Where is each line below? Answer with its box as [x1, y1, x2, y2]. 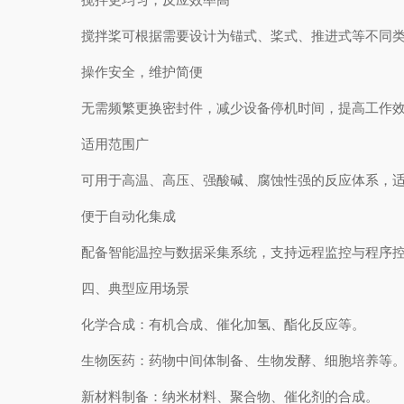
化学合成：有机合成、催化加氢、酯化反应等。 [54, 317, 365, 332]
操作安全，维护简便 [54, 64, 203, 79]
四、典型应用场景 [54, 280, 189, 296]
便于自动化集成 [54, 208, 176, 224]
